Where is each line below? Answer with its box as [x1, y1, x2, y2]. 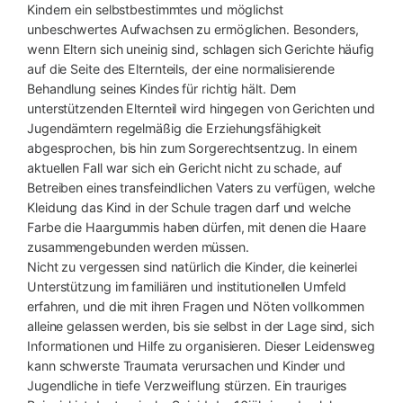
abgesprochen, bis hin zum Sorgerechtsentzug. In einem [27, 139, 357, 156]
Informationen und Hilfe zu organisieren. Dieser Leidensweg [27, 337, 376, 354]
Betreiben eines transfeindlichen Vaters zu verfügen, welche [27, 179, 376, 195]
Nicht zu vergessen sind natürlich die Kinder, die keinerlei [27, 258, 358, 274]
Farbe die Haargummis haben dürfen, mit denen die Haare [27, 219, 366, 235]
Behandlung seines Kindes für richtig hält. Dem [27, 80, 297, 96]
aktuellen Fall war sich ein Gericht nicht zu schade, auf [27, 159, 343, 175]
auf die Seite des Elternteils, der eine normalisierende [27, 60, 335, 76]
